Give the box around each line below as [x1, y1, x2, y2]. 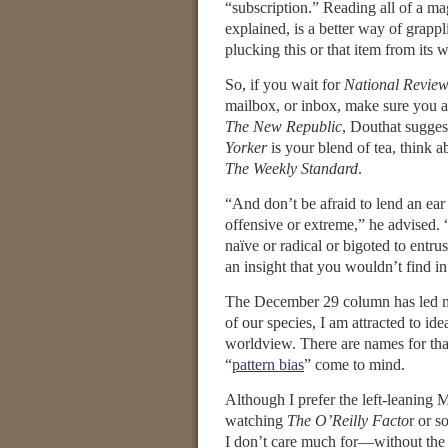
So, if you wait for [225, 76, 344, 93]
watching [225, 412, 287, 429]
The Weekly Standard [225, 160, 358, 177]
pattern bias [232, 356, 304, 373]
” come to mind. [304, 356, 405, 373]
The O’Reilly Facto [287, 412, 409, 429]
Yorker [225, 139, 267, 156]
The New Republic [225, 118, 342, 135]
